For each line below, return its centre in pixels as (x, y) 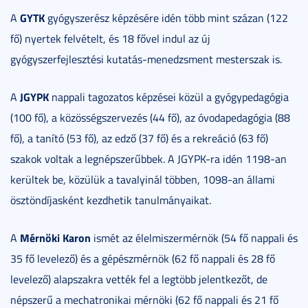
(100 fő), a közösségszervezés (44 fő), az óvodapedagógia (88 (150, 118)
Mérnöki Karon (55, 238)
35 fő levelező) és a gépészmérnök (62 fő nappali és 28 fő (143, 259)
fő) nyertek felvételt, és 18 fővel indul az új (110, 39)
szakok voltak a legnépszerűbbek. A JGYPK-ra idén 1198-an (148, 159)
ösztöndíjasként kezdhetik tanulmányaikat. (111, 200)
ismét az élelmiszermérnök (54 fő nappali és (194, 238)
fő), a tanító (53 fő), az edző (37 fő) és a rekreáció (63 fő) (139, 139)
